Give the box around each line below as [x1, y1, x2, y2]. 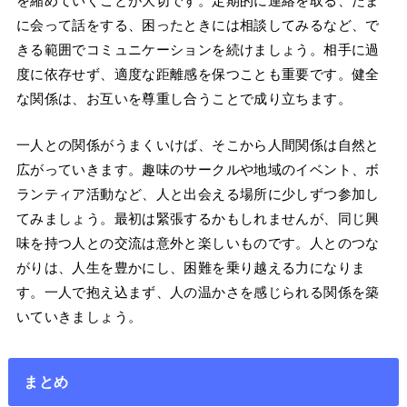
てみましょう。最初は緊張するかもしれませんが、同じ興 [15, 211, 380, 227]
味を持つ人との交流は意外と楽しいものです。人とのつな [15, 235, 380, 252]
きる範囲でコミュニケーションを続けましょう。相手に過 [15, 42, 380, 58]
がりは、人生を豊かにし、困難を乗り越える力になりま [15, 260, 366, 276]
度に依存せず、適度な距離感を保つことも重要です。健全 [15, 66, 380, 83]
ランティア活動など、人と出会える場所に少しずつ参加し [15, 186, 380, 203]
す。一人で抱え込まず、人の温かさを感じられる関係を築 [15, 284, 380, 301]
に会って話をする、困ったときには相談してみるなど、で [15, 17, 380, 34]
